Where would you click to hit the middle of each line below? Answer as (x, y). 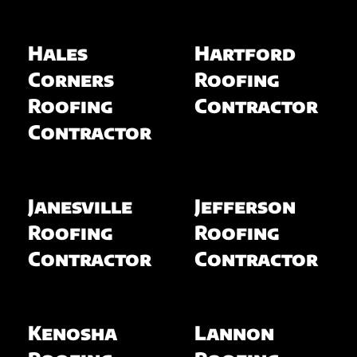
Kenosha (72, 332)
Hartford (245, 52)
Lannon (234, 332)
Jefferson (245, 205)
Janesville (80, 205)
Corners (71, 78)
